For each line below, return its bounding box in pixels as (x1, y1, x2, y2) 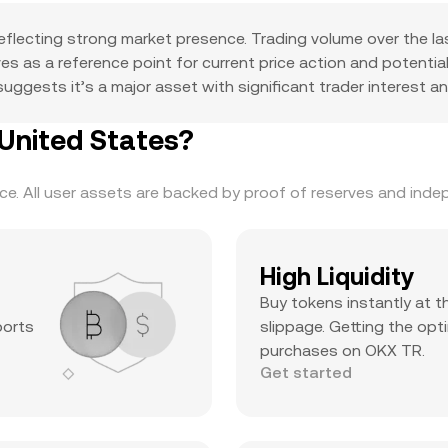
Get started (260, 363, 352, 382)
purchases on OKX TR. (260, 341, 425, 360)
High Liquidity (260, 263, 414, 291)
